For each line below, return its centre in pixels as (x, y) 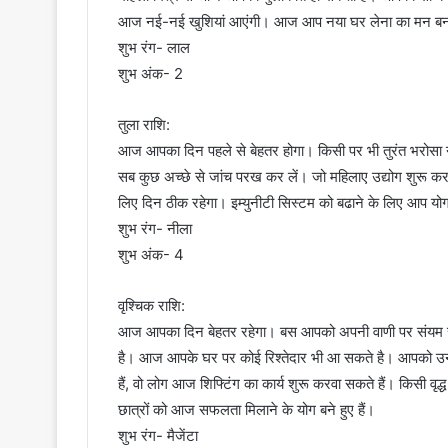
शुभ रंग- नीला (155, 229)
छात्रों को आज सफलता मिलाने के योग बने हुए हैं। (246, 410)
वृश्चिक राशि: (151, 306)
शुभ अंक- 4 (151, 255)
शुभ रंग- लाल (154, 48)
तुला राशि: (144, 125)
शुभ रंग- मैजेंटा (158, 436)
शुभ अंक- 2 (150, 74)
